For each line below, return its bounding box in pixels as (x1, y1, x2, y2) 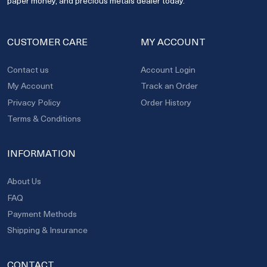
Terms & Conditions (7, 113, 81, 125)
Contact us (7, 63, 49, 75)
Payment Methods (7, 207, 77, 219)
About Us (7, 175, 41, 187)
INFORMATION (7, 147, 76, 160)
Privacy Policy (7, 96, 61, 108)
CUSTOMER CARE (7, 35, 88, 48)
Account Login (141, 63, 195, 75)
